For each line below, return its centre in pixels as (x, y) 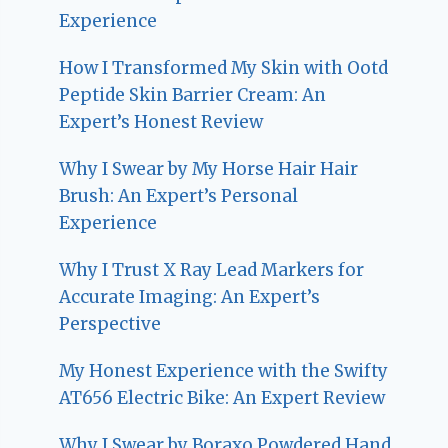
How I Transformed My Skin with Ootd (224, 67)
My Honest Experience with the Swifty (224, 370)
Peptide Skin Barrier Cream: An (193, 94)
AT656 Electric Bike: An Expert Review (222, 397)
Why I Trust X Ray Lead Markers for (212, 269)
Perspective (110, 323)
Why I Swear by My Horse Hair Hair (209, 168)
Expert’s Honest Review (161, 121)
